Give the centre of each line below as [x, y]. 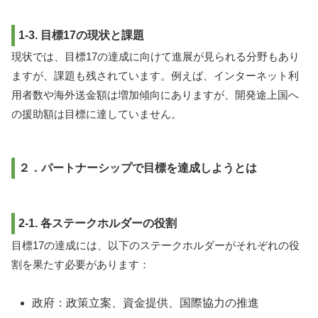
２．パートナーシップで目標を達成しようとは [138, 168]
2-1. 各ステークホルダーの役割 [98, 224]
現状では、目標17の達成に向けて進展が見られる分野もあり [155, 57]
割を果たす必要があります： [81, 264]
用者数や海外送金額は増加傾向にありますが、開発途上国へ [155, 95]
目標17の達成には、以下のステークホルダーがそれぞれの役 [155, 245]
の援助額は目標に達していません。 [97, 114]
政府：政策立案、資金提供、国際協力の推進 [146, 302]
